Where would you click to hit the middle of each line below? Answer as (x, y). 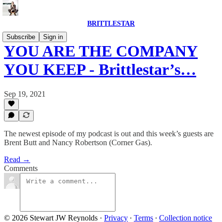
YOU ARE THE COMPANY (101, 51)
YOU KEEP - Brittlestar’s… (100, 70)
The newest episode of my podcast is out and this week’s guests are (109, 134)
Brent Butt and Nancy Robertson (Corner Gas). (78, 142)
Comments (21, 168)
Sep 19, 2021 (25, 94)
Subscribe (21, 37)
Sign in (53, 37)
